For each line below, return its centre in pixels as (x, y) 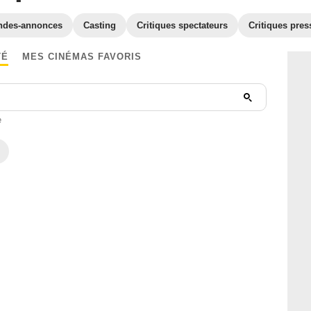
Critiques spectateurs (182, 25)
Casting (100, 25)
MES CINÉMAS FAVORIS (82, 57)
